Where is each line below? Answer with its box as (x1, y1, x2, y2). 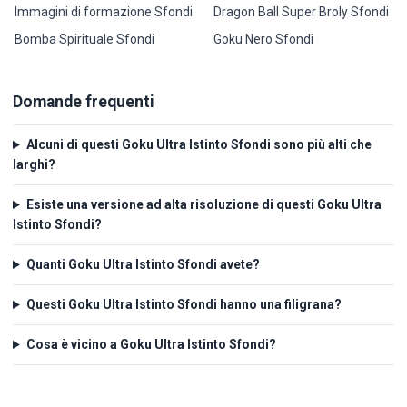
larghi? (13, 157, 55, 173)
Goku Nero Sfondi (213, 32, 313, 46)
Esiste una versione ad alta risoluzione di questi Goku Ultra (25, 197, 382, 213)
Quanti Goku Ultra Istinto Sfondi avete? (25, 257, 260, 273)
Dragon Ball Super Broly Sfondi (213, 5, 389, 20)
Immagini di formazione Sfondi (15, 5, 194, 20)
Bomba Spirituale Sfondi (15, 32, 155, 46)
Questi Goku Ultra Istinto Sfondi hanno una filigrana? (25, 297, 342, 313)
